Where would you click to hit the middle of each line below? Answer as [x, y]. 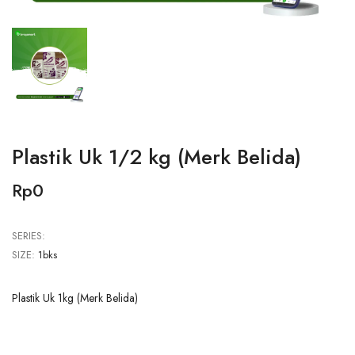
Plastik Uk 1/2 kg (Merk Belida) [157, 157]
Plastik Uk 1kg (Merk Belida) [75, 298]
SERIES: [29, 235]
